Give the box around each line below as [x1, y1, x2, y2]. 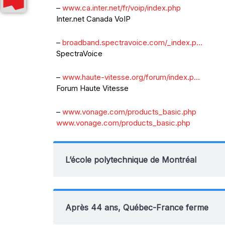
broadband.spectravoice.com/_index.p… [62, 38, 202, 47]
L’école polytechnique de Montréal [65, 155, 196, 165]
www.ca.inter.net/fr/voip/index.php [62, 3, 181, 13]
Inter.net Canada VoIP [56, 14, 131, 24]
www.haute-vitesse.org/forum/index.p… [62, 72, 200, 82]
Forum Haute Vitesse [56, 83, 129, 93]
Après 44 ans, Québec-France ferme [65, 202, 208, 212]
